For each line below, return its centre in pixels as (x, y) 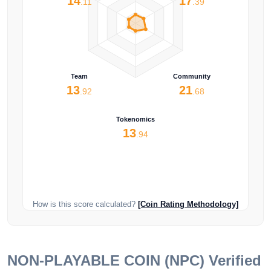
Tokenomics (135, 119)
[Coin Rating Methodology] (188, 204)
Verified (233, 261)
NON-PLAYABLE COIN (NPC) (106, 261)
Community (192, 76)
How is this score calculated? (85, 204)
